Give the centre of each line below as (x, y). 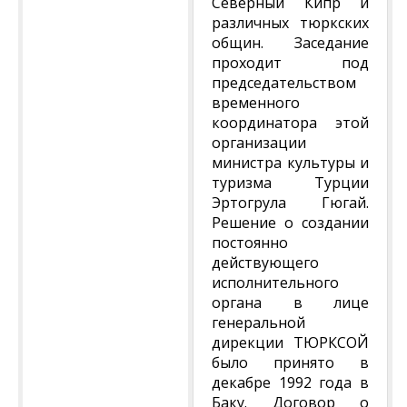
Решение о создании (290, 223)
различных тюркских (290, 23)
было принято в (290, 362)
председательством (284, 83)
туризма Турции (290, 183)
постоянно (250, 243)
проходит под (290, 63)
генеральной (258, 323)
